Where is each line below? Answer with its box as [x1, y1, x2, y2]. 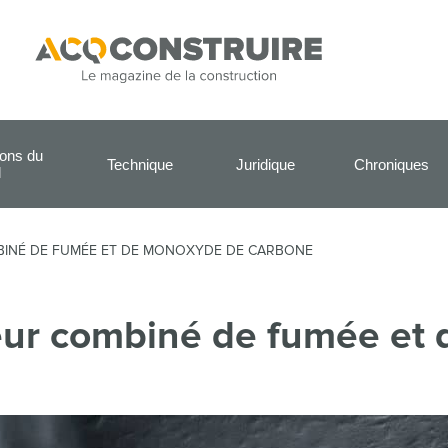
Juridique [236, 155, 296, 173]
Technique [106, 155, 173, 173]
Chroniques [354, 155, 430, 173]
